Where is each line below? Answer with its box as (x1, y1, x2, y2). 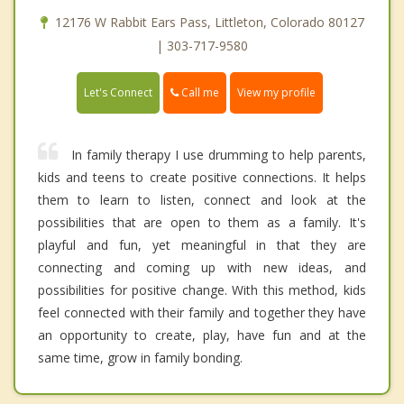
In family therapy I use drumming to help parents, (71, 145, 366, 163)
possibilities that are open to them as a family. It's (38, 213, 366, 231)
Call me (179, 84, 219, 100)
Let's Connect (84, 84, 152, 100)
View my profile (237, 84, 316, 100)
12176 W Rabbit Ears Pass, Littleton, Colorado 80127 (54, 13, 364, 31)
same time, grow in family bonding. (38, 348, 243, 366)
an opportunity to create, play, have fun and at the (38, 326, 366, 344)
